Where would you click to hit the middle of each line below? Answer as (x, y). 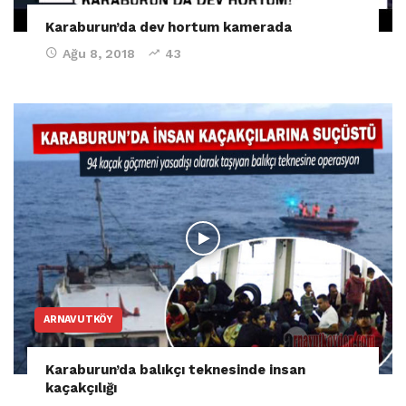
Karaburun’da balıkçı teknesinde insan (175, 369)
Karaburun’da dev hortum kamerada (169, 27)
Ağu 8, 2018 (99, 53)
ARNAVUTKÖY (78, 319)
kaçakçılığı (81, 387)
